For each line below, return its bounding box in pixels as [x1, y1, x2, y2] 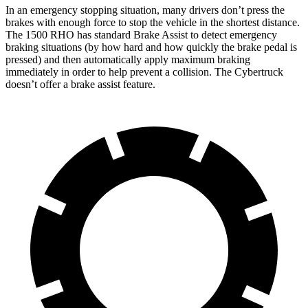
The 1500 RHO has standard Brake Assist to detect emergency [5, 28, 277, 41]
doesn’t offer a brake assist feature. [5, 78, 155, 90]
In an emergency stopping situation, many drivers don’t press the [5, 3, 285, 16]
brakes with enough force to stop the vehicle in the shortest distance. [5, 16, 300, 28]
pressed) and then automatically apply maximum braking [5, 53, 250, 65]
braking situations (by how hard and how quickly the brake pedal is [5, 41, 297, 53]
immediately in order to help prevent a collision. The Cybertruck [5, 65, 283, 78]
